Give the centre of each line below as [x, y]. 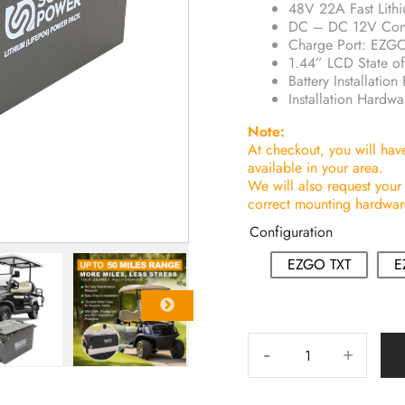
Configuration [291, 232]
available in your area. [316, 168]
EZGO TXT [319, 264]
